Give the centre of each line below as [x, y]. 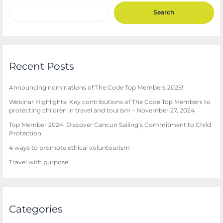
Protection [25, 133]
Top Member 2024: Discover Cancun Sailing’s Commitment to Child [110, 125]
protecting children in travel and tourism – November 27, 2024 [102, 110]
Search [164, 13]
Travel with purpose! [40, 162]
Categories [36, 209]
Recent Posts [42, 66]
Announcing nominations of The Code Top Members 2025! [96, 87]
